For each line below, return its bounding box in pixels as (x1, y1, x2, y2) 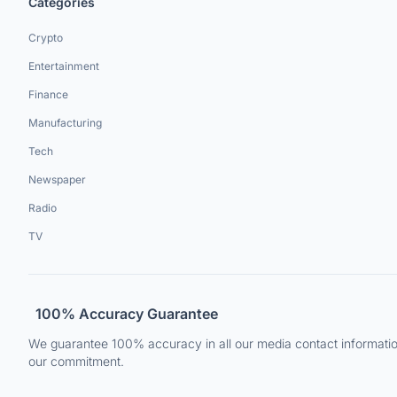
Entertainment (28, 59, 99, 73)
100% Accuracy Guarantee (35, 305, 218, 323)
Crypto (28, 31, 63, 44)
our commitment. (28, 354, 124, 369)
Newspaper (28, 173, 86, 186)
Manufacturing (28, 116, 102, 129)
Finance (28, 88, 68, 101)
